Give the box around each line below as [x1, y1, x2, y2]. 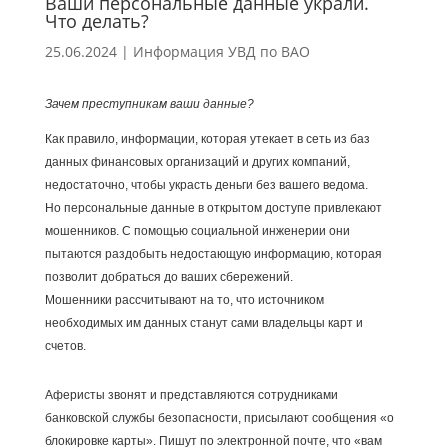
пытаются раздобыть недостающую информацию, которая [44, 247, 382, 262]
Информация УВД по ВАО [132, 42, 310, 61]
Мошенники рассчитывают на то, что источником [44, 293, 324, 308]
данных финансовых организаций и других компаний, [44, 155, 350, 170]
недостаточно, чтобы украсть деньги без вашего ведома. [44, 178, 368, 193]
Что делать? [44, 9, 149, 33]
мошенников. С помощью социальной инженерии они [44, 224, 350, 239]
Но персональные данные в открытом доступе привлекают [44, 201, 382, 216]
